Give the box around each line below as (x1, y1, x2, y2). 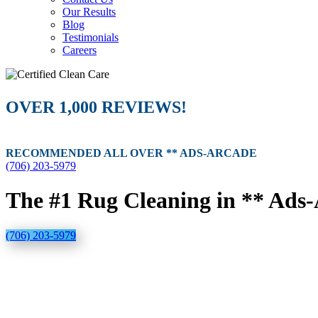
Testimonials (62, 31, 119, 43)
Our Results (62, 6, 116, 18)
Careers (62, 44, 97, 56)
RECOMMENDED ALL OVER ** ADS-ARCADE (6, 147, 257, 159)
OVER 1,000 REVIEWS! (6, 98, 187, 116)
